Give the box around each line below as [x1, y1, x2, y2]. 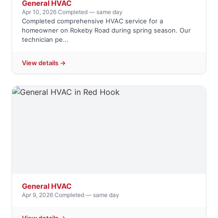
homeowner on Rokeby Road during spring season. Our [22, 26, 191, 35]
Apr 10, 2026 [22, 8, 56, 16]
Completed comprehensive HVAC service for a [22, 17, 163, 25]
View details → [22, 59, 66, 67]
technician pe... [22, 36, 69, 44]
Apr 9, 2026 [22, 191, 53, 199]
